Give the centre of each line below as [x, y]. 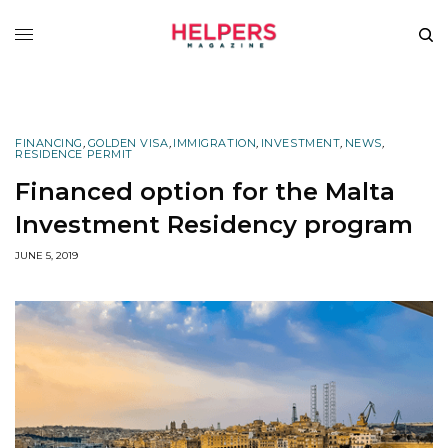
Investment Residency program [214, 224]
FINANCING [49, 142]
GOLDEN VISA [128, 142]
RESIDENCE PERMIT [74, 153]
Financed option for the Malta [205, 191]
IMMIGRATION [215, 142]
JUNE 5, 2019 [46, 255]
